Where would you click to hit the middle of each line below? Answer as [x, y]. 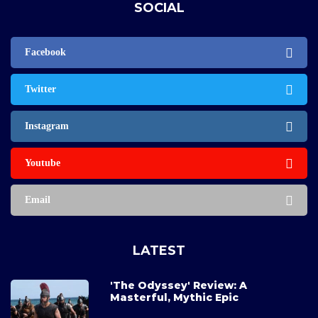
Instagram [47, 126]
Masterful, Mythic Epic [174, 297]
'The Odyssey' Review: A [179, 285]
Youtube [43, 163]
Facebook [45, 52]
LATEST [159, 250]
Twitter [40, 89]
